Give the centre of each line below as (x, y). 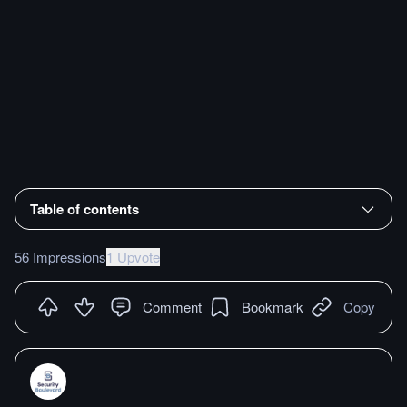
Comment (172, 306)
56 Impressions (60, 256)
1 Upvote (133, 256)
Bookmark (273, 306)
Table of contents (84, 208)
